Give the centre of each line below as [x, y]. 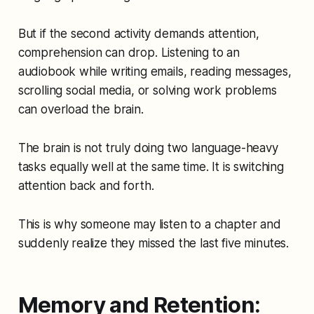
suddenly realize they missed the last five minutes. [153, 243]
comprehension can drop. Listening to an [129, 52]
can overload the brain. [81, 109]
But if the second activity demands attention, [139, 33]
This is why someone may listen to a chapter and [149, 224]
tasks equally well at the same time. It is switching [151, 166]
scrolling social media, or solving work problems [147, 90]
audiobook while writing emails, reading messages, [155, 71]
